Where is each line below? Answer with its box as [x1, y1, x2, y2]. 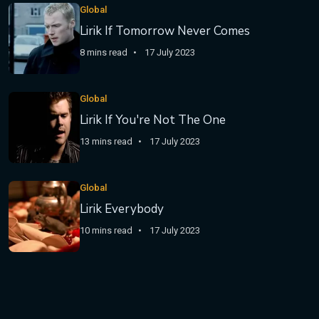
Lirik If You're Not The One [80, 112, 226, 128]
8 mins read [80, 47, 127, 58]
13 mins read [80, 136, 132, 147]
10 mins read [80, 225, 132, 236]
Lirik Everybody [80, 201, 164, 217]
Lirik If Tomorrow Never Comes [80, 23, 250, 39]
